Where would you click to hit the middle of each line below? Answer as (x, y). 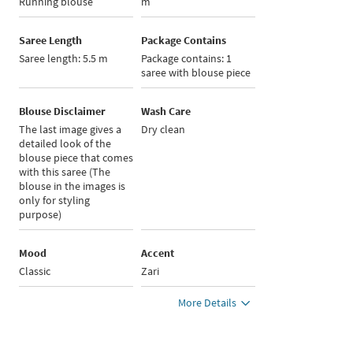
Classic (35, 271)
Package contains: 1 (187, 59)
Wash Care (166, 111)
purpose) (41, 215)
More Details (208, 303)
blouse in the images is (72, 186)
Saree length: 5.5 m (64, 59)
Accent (158, 253)
